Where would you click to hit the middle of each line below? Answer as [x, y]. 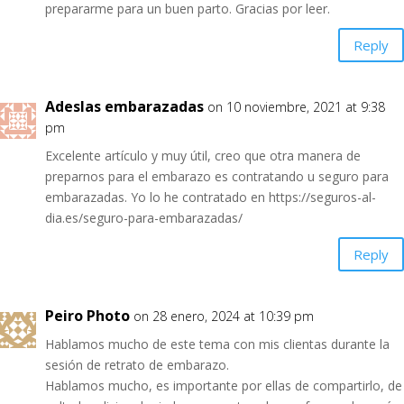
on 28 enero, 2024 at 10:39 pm [224, 316]
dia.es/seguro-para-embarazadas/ [144, 218]
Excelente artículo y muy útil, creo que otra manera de [203, 156]
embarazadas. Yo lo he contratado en [157, 197]
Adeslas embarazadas [124, 106]
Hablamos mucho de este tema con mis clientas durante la [217, 344]
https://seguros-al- [322, 197]
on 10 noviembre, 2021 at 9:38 [296, 107]
